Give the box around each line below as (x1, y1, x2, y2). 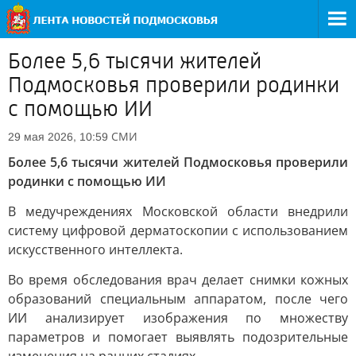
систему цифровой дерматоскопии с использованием (8, 222, 348, 239)
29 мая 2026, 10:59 (8, 130, 108, 143)
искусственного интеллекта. (8, 241, 183, 258)
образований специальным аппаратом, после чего (8, 290, 348, 308)
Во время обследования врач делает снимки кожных (8, 271, 348, 288)
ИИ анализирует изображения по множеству (8, 309, 348, 327)
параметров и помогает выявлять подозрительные (8, 328, 348, 346)
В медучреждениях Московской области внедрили (8, 203, 348, 220)
